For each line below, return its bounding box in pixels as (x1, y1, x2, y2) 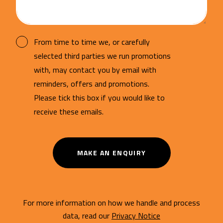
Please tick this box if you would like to (34, 91, 165, 104)
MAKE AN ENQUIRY (77, 147, 146, 158)
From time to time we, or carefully (34, 35, 150, 48)
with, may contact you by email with (34, 63, 156, 76)
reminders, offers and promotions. (34, 77, 149, 90)
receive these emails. (34, 105, 104, 117)
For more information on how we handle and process (23, 196, 200, 209)
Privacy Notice (111, 209, 160, 222)
